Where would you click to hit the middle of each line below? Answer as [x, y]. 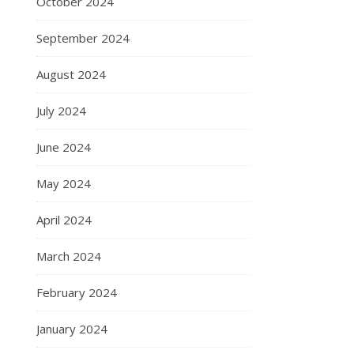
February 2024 [77, 292]
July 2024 [61, 111]
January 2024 [72, 329]
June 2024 [64, 147]
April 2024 [64, 220]
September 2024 [83, 38]
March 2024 [69, 256]
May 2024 [64, 183]
